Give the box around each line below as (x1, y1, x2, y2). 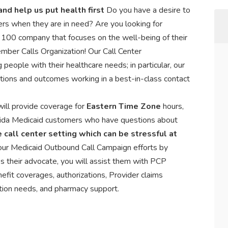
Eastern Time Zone (87, 101, 163, 112)
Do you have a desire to (106, 5, 190, 16)
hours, (163, 101, 184, 112)
